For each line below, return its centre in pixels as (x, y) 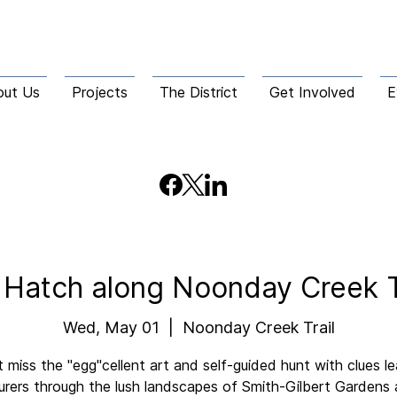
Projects (100, 92)
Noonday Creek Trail (258, 327)
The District (198, 92)
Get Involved (312, 92)
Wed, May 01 (111, 327)
